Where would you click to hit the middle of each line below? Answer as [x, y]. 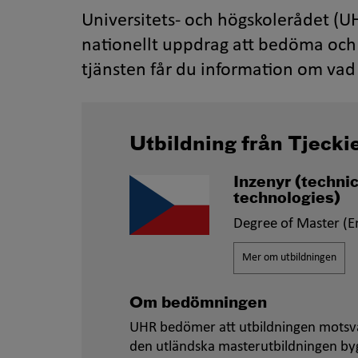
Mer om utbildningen [289, 258]
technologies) [286, 199]
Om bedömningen [198, 303]
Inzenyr [264, 183]
